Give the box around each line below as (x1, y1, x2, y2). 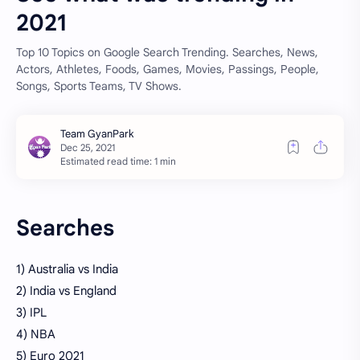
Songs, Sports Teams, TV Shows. (16, 79, 182, 93)
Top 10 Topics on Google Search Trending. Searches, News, (16, 45, 318, 59)
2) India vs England (16, 283, 117, 298)
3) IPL (16, 305, 47, 320)
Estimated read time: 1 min (60, 155, 176, 167)
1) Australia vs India (16, 261, 118, 276)
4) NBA (16, 326, 55, 342)
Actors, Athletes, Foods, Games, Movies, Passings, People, (16, 62, 319, 76)
